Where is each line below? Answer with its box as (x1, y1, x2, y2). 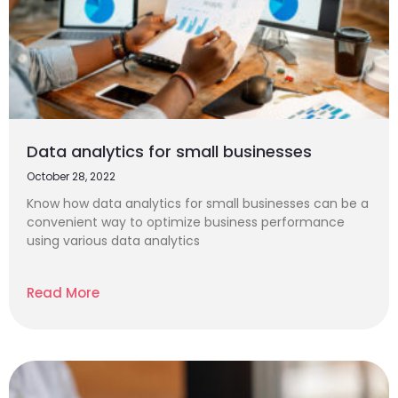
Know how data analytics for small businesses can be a (27, 195, 369, 212)
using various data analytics (27, 232, 200, 250)
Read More (27, 283, 99, 302)
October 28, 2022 (27, 169, 115, 184)
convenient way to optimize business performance (27, 213, 345, 231)
